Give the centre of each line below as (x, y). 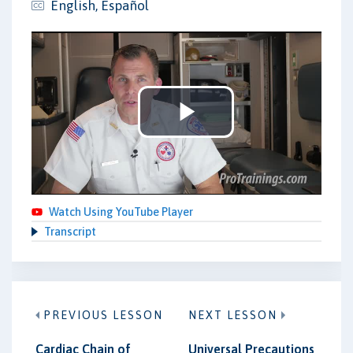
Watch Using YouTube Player (121, 212)
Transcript (70, 231)
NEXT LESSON (233, 315)
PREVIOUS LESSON (103, 315)
